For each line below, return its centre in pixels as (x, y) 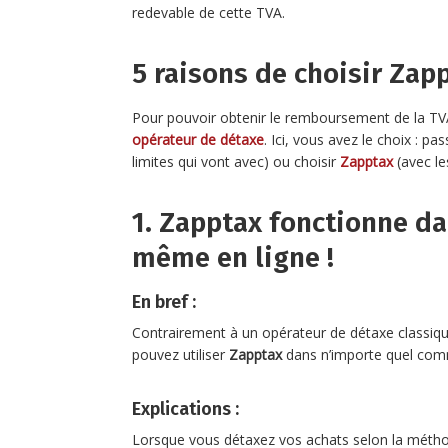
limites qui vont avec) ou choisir (236, 161)
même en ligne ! (233, 257)
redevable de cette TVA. (208, 12)
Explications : (187, 408)
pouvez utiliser (180, 354)
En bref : (164, 301)
